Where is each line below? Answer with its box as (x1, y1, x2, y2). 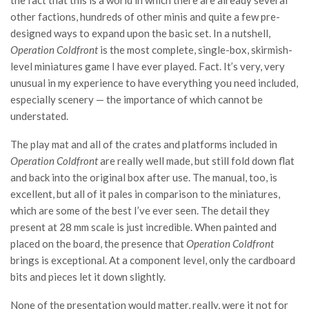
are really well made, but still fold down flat (98, 154, 295, 168)
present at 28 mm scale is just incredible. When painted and (10, 221, 277, 234)
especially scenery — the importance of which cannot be (10, 93, 263, 106)
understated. (10, 110, 68, 123)
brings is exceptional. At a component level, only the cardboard (10, 254, 295, 267)
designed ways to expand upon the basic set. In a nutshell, (10, 27, 270, 40)
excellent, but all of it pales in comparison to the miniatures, (10, 188, 280, 201)
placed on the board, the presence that (10, 237, 186, 250)
